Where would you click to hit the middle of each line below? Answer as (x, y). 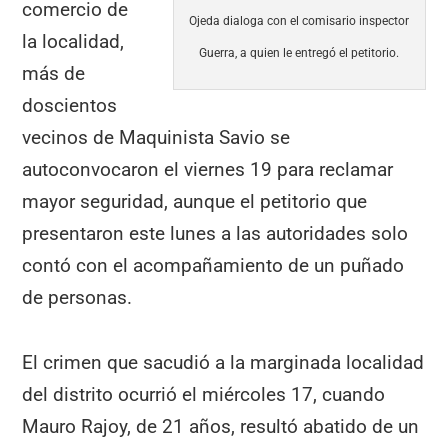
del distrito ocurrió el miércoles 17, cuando (204, 394)
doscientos (70, 106)
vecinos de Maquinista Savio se (156, 138)
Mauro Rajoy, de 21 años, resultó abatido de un (221, 426)
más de (54, 74)
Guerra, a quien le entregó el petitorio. (299, 53)
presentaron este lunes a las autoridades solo (215, 234)
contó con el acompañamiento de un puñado (213, 266)
